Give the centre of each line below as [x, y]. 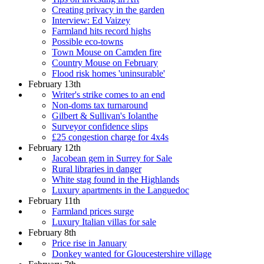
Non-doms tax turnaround [100, 105]
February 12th [55, 147]
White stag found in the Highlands [115, 179]
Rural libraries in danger [97, 169]
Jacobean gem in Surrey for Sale [112, 158]
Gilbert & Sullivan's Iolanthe [105, 115]
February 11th [54, 200]
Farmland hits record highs [101, 31]
